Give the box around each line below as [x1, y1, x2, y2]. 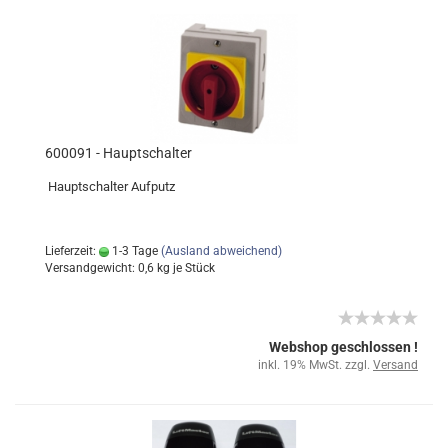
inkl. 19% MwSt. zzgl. [258, 358, 373, 372]
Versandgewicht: [45, 261, 138, 275]
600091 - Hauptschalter [45, 145, 192, 161]
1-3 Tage [109, 244, 158, 258]
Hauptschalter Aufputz [45, 179, 175, 194]
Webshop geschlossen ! [269, 339, 418, 355]
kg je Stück [154, 261, 215, 275]
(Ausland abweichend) [161, 244, 282, 258]
